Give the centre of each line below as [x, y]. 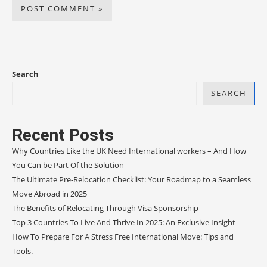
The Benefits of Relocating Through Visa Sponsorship [105, 208]
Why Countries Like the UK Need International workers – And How [129, 150]
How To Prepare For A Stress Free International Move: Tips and [123, 236]
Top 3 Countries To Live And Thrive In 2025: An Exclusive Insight [124, 222]
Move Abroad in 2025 [50, 193]
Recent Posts [63, 135]
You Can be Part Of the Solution [68, 165]
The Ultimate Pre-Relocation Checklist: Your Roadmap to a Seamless [131, 179]
